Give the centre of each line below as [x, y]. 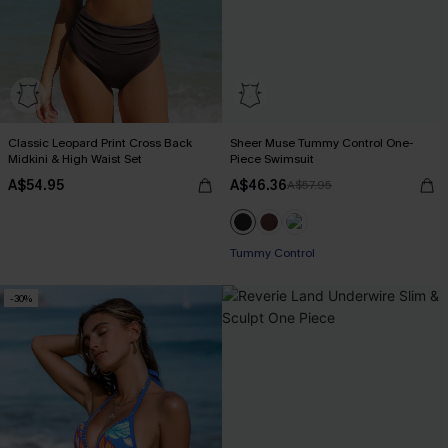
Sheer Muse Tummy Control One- [321, 143]
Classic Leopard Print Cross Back [100, 143]
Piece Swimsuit [272, 159]
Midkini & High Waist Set [75, 159]
